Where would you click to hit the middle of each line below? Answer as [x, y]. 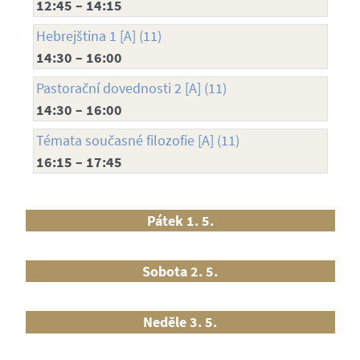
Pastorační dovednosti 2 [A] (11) [131, 88]
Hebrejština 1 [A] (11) [98, 35]
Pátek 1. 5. [180, 220]
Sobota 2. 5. [180, 271]
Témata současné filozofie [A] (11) [137, 140]
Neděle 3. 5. [180, 321]
